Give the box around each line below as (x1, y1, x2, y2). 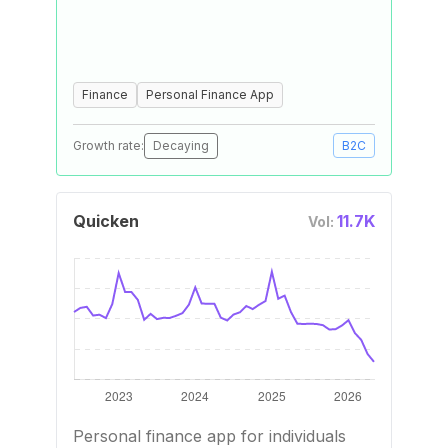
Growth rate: (73, 138, 144, 153)
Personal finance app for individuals (73, 426, 346, 446)
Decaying (153, 138, 209, 153)
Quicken (73, 211, 139, 231)
